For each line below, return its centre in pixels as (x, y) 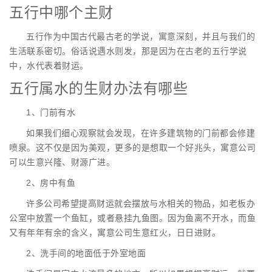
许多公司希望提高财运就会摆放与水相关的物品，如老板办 (141, 204)
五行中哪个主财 (61, 13)
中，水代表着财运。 (49, 66)
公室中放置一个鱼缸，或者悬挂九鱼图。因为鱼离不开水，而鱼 (132, 218)
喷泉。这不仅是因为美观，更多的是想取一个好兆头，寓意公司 (132, 148)
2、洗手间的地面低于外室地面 (86, 253)
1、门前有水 (51, 113)
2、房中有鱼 (51, 183)
